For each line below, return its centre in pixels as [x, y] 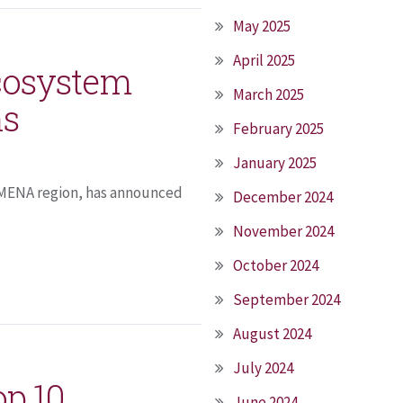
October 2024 [276, 265]
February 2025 [278, 129]
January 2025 [275, 163]
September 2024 [287, 300]
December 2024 [283, 197]
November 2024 [283, 231]
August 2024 [272, 334]
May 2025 [262, 26]
